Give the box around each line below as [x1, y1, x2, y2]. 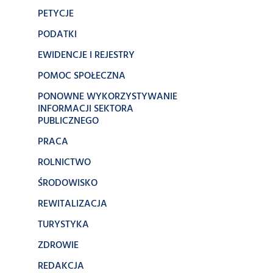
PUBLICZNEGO [38, 113, 99, 129]
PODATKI [38, 27, 77, 43]
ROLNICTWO [38, 155, 91, 171]
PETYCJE [38, 6, 74, 22]
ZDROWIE [38, 238, 79, 253]
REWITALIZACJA [38, 196, 107, 212]
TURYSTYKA [38, 217, 89, 233]
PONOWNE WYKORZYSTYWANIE [38, 89, 177, 105]
